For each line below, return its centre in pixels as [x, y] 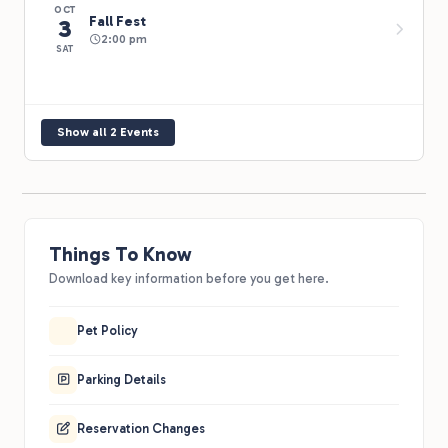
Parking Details [121, 379]
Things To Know [120, 254]
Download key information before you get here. [189, 278]
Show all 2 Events [108, 131]
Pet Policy [107, 330]
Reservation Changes [141, 428]
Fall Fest [117, 21]
